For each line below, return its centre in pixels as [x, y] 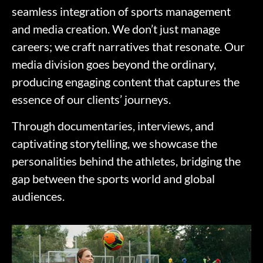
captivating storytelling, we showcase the [114, 143]
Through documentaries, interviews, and [113, 125]
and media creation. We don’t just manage [116, 29]
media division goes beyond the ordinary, [114, 64]
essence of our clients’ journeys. [91, 100]
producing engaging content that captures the [126, 82]
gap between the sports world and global [113, 178]
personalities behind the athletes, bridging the [126, 161]
